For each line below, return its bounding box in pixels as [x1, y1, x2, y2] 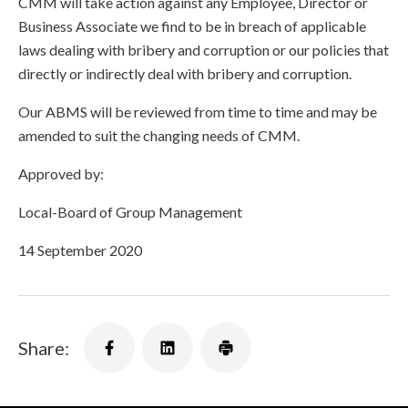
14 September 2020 [18, 241, 142, 259]
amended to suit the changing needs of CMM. [18, 127, 300, 144]
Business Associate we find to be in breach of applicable [18, 17, 366, 35]
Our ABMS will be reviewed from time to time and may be [18, 103, 377, 120]
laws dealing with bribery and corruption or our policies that [18, 41, 389, 58]
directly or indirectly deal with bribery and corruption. [18, 65, 352, 82]
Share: [18, 337, 69, 359]
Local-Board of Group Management [18, 203, 242, 220]
